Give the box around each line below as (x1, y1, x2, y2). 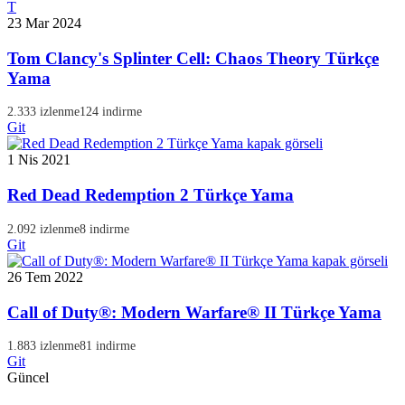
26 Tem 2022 (7, 268, 83, 285)
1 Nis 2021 (7, 152, 71, 168)
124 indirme (80, 105, 142, 119)
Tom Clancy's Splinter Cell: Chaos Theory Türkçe (7, 48, 379, 68)
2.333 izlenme (7, 105, 80, 119)
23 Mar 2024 (7, 15, 81, 31)
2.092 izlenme (7, 221, 80, 236)
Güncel (7, 370, 49, 386)
